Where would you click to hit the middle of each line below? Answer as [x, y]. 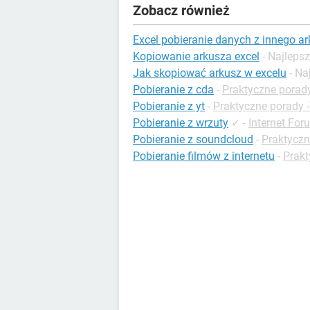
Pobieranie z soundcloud [193, 140]
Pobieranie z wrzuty [181, 123]
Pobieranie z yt [169, 107]
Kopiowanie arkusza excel [196, 57]
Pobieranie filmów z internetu [204, 156]
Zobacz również [181, 11]
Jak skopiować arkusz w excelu [210, 73]
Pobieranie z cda [173, 90]
